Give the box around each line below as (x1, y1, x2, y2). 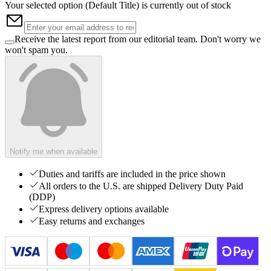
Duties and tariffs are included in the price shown (39, 168, 226, 179)
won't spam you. (5, 44, 68, 55)
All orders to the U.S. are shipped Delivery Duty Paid (39, 180, 243, 191)
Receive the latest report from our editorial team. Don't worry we (15, 33, 261, 44)
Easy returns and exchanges (39, 215, 145, 226)
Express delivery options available (39, 203, 169, 214)
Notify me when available (10, 146, 97, 156)
